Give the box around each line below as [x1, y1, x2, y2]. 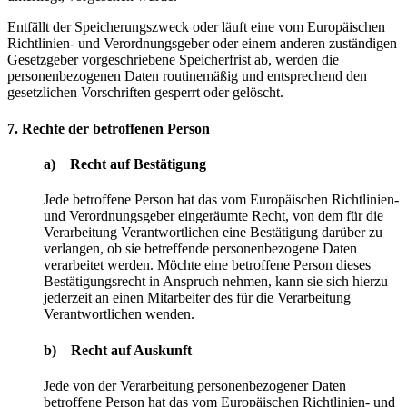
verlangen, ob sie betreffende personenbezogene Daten [44, 241, 357, 257]
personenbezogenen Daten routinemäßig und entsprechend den [7, 68, 367, 84]
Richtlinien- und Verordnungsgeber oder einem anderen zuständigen [7, 35, 397, 52]
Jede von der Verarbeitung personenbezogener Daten [44, 377, 346, 393]
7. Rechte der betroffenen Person [7, 120, 210, 136]
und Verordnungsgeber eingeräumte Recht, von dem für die [44, 208, 383, 224]
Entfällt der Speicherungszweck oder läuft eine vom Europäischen [7, 19, 385, 35]
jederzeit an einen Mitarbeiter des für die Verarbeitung [44, 290, 351, 306]
